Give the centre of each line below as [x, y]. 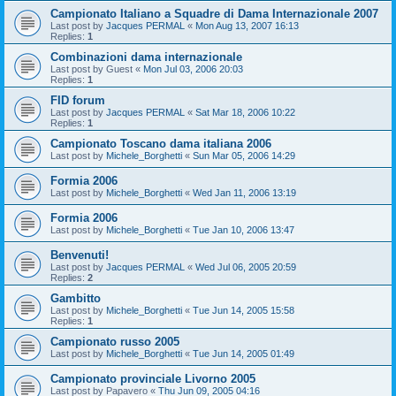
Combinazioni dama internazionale [146, 57]
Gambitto [76, 298]
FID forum [78, 100]
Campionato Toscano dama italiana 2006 [161, 143]
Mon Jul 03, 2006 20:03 [193, 69]
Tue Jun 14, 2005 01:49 [244, 353]
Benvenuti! [80, 255]
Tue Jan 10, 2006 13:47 [244, 229]
